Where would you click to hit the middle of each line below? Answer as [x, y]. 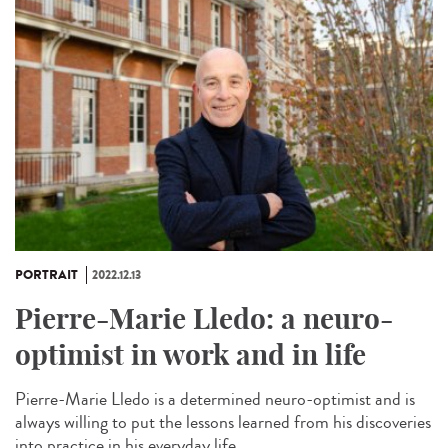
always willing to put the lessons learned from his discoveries [223, 421]
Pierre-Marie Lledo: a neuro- [204, 318]
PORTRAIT [46, 274]
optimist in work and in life [190, 354]
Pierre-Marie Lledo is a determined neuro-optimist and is [215, 398]
